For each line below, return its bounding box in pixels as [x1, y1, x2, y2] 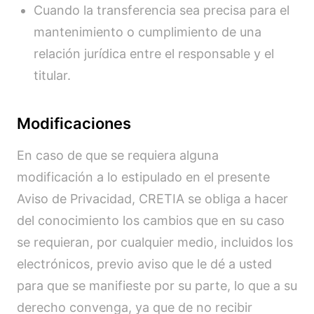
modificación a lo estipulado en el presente [17, 170, 270, 184]
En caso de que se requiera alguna [17, 148, 219, 163]
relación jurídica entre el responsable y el [34, 46, 274, 61]
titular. [34, 68, 71, 83]
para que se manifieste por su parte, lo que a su [17, 278, 297, 293]
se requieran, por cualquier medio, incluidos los [17, 235, 293, 250]
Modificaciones [17, 114, 131, 132]
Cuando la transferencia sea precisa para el [34, 3, 289, 18]
